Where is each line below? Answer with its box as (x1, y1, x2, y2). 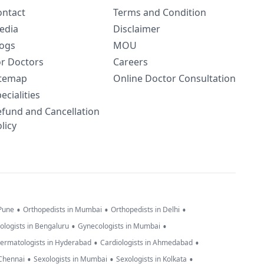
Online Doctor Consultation (113, 72, 236, 85)
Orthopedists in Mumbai (23, 204, 102, 215)
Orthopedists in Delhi (111, 204, 180, 215)
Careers (113, 55, 148, 68)
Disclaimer (113, 22, 160, 35)
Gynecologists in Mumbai (78, 221, 160, 232)
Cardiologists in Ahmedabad (100, 237, 193, 248)
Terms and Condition (113, 6, 206, 19)
